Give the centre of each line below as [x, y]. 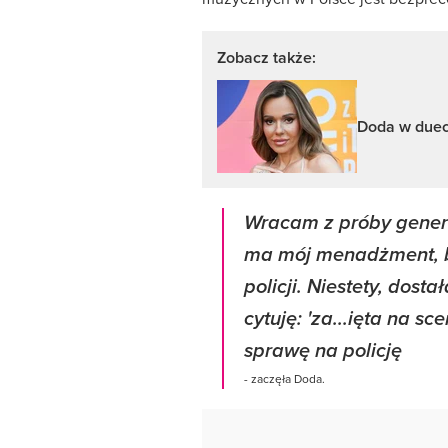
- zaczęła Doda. [284, 379]
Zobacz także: [266, 58]
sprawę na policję [323, 352]
